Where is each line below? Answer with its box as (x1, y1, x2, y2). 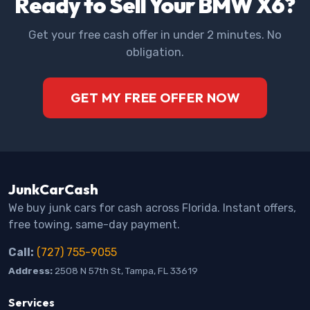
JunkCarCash (8, 180, 98, 198)
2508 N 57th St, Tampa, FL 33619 (53, 264, 198, 276)
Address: (8, 264, 53, 276)
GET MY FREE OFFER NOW (70, 89, 240, 106)
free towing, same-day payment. (8, 217, 180, 231)
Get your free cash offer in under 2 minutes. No (28, 27, 282, 42)
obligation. (126, 44, 184, 59)
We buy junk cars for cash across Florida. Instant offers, (8, 201, 296, 215)
